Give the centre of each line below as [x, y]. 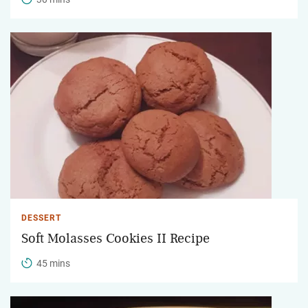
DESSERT [41, 218]
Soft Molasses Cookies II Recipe [115, 238]
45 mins [53, 263]
